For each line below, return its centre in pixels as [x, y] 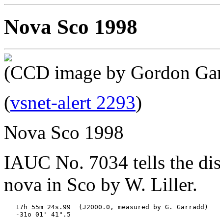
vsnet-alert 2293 [73, 102]
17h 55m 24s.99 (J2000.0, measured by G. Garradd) [106, 207]
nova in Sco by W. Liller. [101, 184]
